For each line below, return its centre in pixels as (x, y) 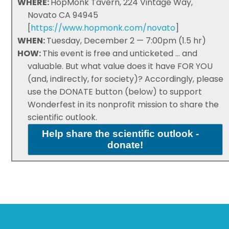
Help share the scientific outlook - (120, 134)
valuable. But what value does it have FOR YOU (120, 66)
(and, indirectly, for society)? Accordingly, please (126, 79)
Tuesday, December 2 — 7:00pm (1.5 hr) (127, 41)
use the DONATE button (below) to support (115, 92)
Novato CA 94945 (63, 15)
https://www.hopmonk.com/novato (103, 28)
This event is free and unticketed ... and (120, 54)
